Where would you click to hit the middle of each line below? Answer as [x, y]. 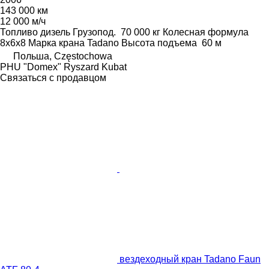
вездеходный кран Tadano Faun [190, 259]
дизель [55, 32]
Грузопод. [94, 32]
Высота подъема [159, 43]
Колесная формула [206, 32]
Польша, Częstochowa [63, 56]
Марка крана [56, 43]
